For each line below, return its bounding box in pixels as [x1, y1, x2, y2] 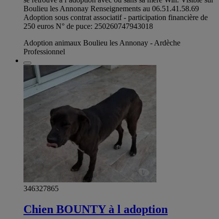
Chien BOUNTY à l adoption [23, 202, 168, 216]
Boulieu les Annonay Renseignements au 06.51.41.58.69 [23, 4, 199, 13]
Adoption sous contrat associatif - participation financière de [23, 13, 208, 22]
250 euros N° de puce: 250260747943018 [23, 22, 153, 30]
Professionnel [23, 47, 65, 56]
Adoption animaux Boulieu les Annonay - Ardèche [23, 38, 180, 47]
